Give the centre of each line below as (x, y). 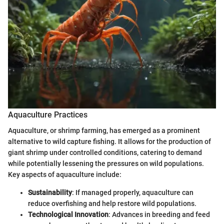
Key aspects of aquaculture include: (65, 175)
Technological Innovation (68, 215)
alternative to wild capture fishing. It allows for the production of (109, 142)
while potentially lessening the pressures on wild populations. (106, 164)
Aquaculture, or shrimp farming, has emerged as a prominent (104, 131)
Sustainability (50, 193)
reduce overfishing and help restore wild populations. (112, 204)
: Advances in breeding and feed (159, 215)
